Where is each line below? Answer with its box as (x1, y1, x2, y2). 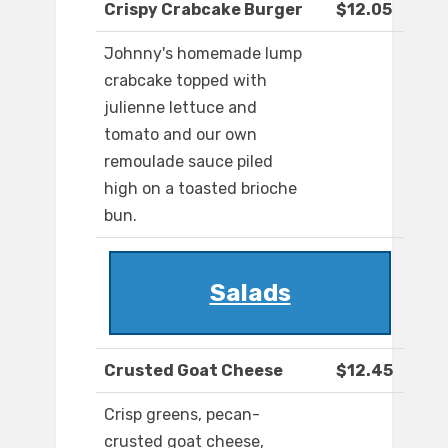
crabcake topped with (104, 71, 267, 91)
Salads (209, 279, 291, 308)
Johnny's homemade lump (104, 44, 302, 64)
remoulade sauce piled (104, 152, 273, 172)
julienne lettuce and (104, 98, 257, 118)
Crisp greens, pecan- (104, 405, 260, 425)
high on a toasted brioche (104, 179, 297, 199)
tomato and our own (104, 125, 257, 145)
